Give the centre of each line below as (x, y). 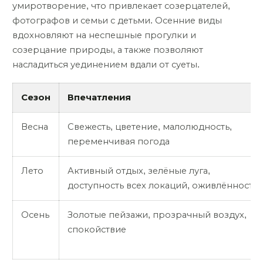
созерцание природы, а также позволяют (108, 50)
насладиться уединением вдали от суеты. (106, 65)
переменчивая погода (119, 141)
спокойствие (97, 229)
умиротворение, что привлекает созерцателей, (121, 6)
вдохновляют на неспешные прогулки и (104, 36)
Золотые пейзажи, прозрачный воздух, (157, 215)
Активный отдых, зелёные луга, (139, 171)
